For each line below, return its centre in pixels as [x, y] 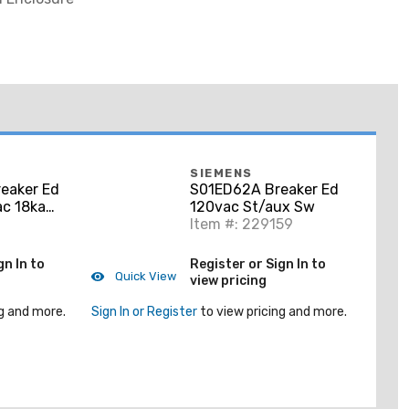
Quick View [144, 276]
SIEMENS [221, 173]
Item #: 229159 [241, 225]
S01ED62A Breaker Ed [264, 190]
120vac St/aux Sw [252, 207]
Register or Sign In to [258, 264]
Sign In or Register [144, 312]
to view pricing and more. [272, 312]
